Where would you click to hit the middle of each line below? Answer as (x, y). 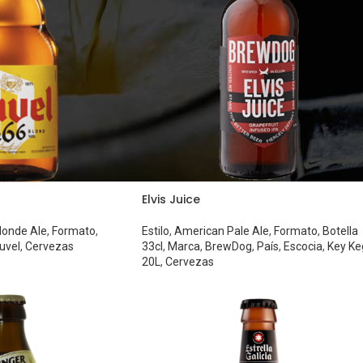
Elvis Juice (171, 200)
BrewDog (228, 247)
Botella (340, 231)
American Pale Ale (221, 231)
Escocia (303, 247)
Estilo (155, 231)
